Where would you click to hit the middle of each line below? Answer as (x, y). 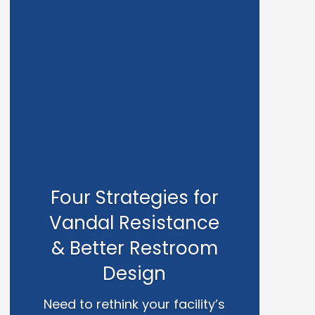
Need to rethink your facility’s (135, 304)
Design (135, 274)
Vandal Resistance (135, 223)
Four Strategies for (134, 198)
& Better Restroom (134, 249)
